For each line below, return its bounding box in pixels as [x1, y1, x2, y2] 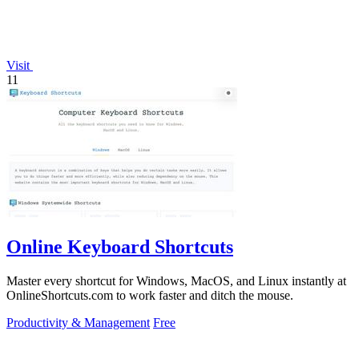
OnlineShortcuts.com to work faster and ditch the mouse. [6, 288, 293, 302]
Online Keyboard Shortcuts [6, 236, 233, 257]
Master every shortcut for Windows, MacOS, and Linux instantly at [6, 273, 346, 288]
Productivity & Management [6, 315, 150, 329]
